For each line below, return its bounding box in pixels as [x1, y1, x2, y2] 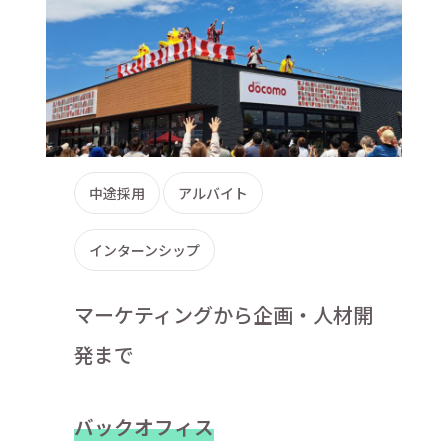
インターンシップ [89, 239, 201, 260]
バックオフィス [74, 411, 215, 441]
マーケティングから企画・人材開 [74, 299, 374, 329]
